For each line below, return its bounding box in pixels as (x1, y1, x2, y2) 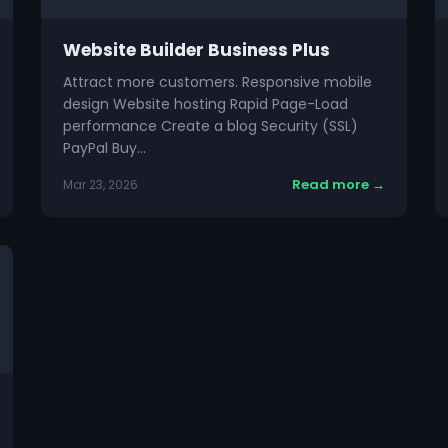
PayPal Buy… (63, 138, 147, 158)
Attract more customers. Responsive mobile (63, 72, 373, 92)
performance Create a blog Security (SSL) (63, 116, 359, 136)
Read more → (291, 175, 385, 194)
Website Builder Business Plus (63, 38, 331, 62)
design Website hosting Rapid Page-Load (63, 94, 349, 114)
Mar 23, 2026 (63, 176, 139, 193)
